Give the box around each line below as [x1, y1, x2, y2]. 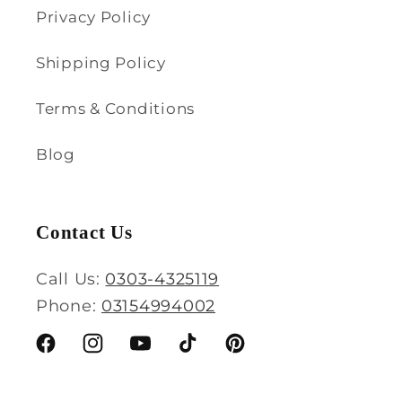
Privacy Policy [36, 7, 152, 26]
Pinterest [222, 344, 298, 363]
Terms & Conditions [36, 99, 195, 118]
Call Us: [36, 268, 106, 289]
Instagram [80, 344, 164, 363]
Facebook [32, 344, 115, 363]
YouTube [127, 344, 200, 363]
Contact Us [36, 221, 133, 242]
